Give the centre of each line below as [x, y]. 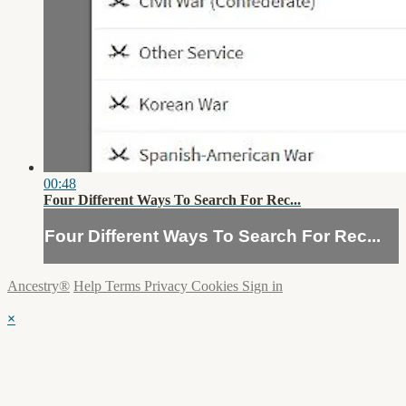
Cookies [217, 286]
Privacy [168, 286]
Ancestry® [39, 286]
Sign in [262, 286]
